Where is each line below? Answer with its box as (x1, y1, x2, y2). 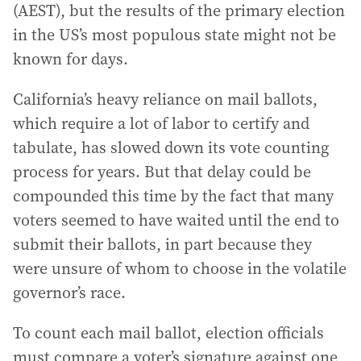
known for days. (13, 48, 128, 70)
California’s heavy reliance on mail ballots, (13, 88, 317, 110)
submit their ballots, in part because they (13, 233, 312, 255)
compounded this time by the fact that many (13, 185, 334, 207)
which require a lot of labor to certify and (13, 112, 309, 135)
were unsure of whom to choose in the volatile (13, 257, 346, 280)
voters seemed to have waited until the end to (13, 209, 339, 231)
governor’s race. (13, 281, 126, 304)
